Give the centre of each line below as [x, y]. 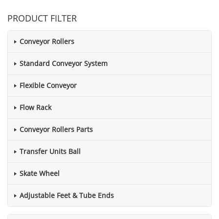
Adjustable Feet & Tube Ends [67, 195]
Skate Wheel [40, 173]
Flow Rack [35, 107]
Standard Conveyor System [64, 63]
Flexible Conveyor [48, 85]
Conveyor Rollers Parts [56, 129]
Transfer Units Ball [50, 151]
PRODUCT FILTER [42, 18]
